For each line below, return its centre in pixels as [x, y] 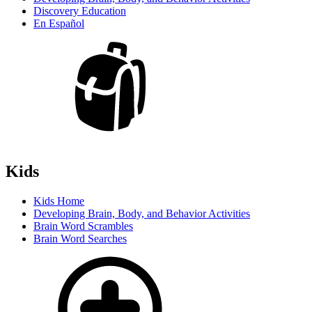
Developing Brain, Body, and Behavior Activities [142, 213]
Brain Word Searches [80, 238]
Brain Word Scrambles [83, 226]
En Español [59, 24]
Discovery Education [80, 11]
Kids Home [59, 201]
